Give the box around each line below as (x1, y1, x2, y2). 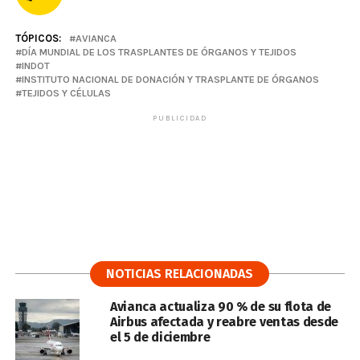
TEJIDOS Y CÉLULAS (21, 87, 111, 99)
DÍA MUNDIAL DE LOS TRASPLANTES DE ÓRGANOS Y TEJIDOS (21, 46, 297, 58)
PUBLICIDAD (152, 114, 207, 122)
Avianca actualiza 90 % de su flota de (109, 299, 332, 314)
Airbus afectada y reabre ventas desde (109, 314, 339, 329)
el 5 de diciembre (109, 329, 211, 345)
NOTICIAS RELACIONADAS (106, 266, 254, 281)
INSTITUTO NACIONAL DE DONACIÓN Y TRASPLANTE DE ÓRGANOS (21, 73, 319, 85)
